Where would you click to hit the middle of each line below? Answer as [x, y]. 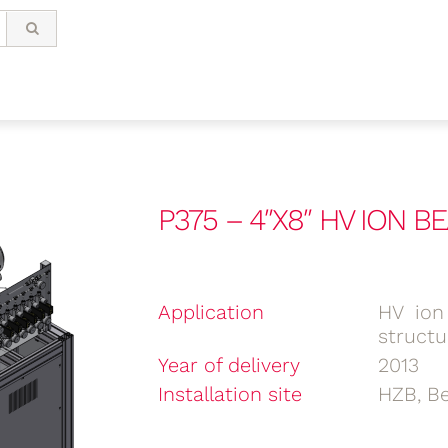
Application [211, 312]
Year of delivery [229, 365]
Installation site [230, 394]
